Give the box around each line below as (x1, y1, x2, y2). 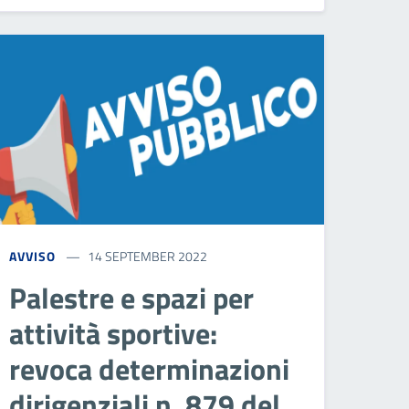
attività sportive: (9, 310, 218, 355)
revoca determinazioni (9, 346, 290, 391)
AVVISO (9, 246, 56, 266)
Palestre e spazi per (9, 275, 255, 320)
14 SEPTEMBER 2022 (87, 246, 207, 266)
